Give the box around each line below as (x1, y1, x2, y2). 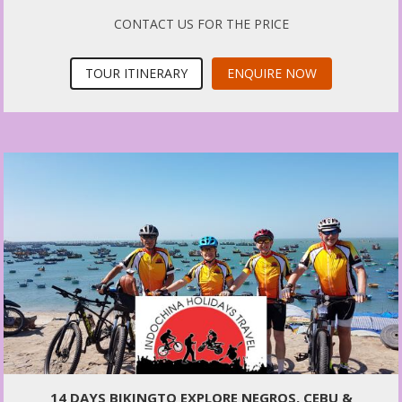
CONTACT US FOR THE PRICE (113, 15, 289, 33)
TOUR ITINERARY (85, 65, 188, 83)
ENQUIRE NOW (227, 65, 317, 83)
